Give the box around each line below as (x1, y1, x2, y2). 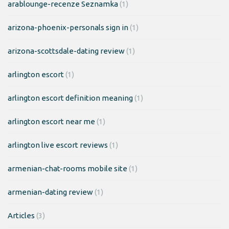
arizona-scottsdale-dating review (8, 46, 125, 55)
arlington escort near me (8, 117, 95, 126)
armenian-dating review (8, 187, 93, 196)
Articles (8, 211, 35, 220)
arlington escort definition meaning (8, 93, 133, 102)
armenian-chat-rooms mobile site (8, 164, 127, 173)
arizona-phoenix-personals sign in (8, 22, 128, 32)
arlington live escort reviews (8, 140, 108, 149)
